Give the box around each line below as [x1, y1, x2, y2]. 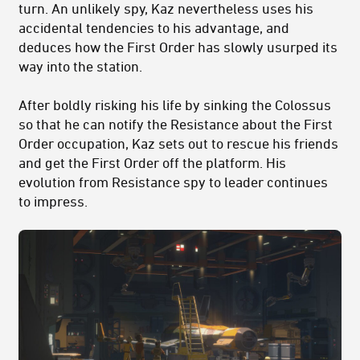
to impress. [18, 193, 88, 210]
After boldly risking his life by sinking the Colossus [18, 96, 331, 113]
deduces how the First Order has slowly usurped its [18, 39, 337, 55]
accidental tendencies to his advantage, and [18, 19, 289, 36]
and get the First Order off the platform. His [18, 154, 286, 171]
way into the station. [18, 58, 142, 75]
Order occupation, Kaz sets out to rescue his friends [18, 135, 338, 152]
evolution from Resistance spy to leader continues [18, 174, 328, 190]
